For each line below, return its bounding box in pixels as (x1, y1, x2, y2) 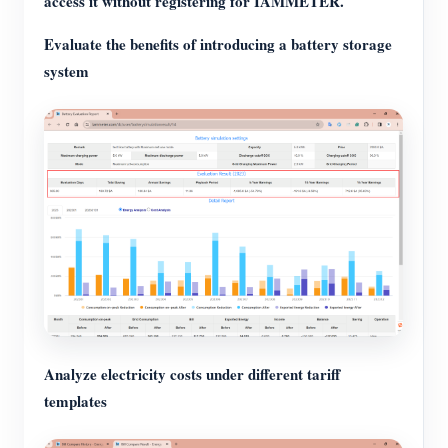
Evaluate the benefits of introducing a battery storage (44, 33, 392, 56)
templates (44, 389, 107, 412)
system (44, 60, 89, 83)
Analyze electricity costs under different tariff (44, 362, 340, 385)
